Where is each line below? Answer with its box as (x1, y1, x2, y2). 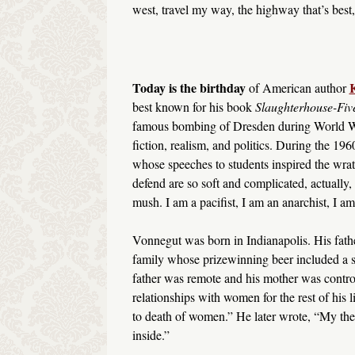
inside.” (132, 326, 170, 344)
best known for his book (132, 98, 255, 116)
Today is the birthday (132, 78, 246, 97)
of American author (245, 79, 349, 97)
